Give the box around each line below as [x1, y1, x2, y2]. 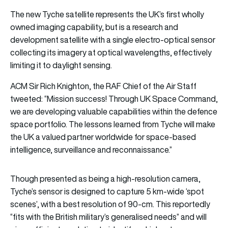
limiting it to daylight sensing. [10, 59, 112, 71]
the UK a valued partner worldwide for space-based [10, 131, 196, 142]
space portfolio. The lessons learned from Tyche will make [10, 118, 215, 130]
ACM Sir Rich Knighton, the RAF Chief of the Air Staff [10, 80, 196, 92]
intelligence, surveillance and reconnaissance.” [10, 144, 172, 155]
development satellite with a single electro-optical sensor [10, 34, 215, 45]
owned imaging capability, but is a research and [10, 21, 178, 33]
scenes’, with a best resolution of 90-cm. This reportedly [10, 198, 210, 210]
